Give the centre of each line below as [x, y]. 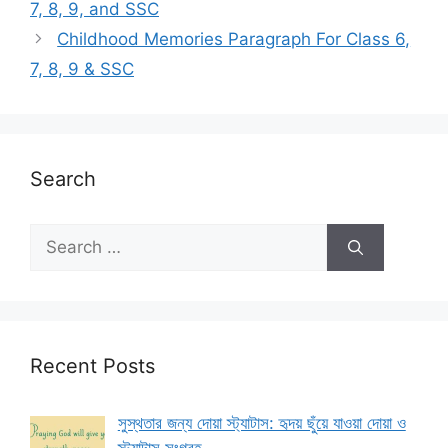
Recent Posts [92, 366]
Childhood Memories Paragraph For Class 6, [234, 39]
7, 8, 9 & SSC [82, 69]
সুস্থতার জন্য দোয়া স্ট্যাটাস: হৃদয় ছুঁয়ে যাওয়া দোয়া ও [261, 423]
